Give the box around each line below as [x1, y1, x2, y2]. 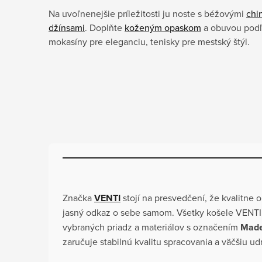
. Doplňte [85, 21, 125, 35]
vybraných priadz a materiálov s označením [63, 220, 240, 233]
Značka [63, 191, 94, 204]
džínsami [49, 21, 85, 35]
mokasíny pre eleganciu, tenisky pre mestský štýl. [49, 35, 250, 49]
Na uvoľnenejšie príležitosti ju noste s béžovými [49, 7, 246, 20]
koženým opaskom [125, 21, 201, 35]
